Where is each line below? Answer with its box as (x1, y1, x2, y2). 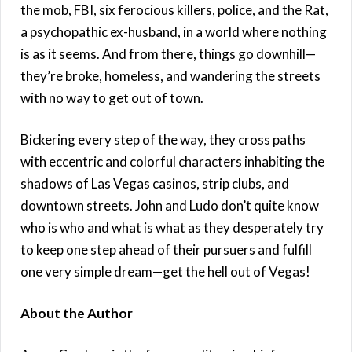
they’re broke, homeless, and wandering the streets (20, 67, 321, 84)
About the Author (20, 304, 133, 321)
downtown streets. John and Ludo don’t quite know (20, 196, 319, 214)
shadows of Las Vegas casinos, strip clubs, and (20, 174, 289, 192)
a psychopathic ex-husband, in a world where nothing (20, 23, 327, 40)
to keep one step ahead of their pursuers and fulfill (20, 240, 312, 258)
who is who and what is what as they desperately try (20, 218, 324, 236)
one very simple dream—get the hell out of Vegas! (20, 262, 310, 280)
